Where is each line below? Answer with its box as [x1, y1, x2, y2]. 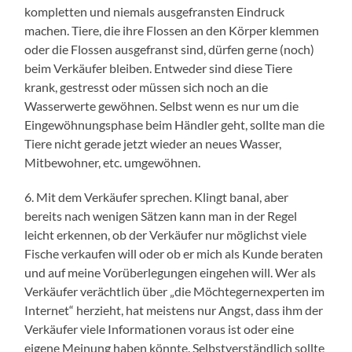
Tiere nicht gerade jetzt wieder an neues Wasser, [24, 135, 282, 151]
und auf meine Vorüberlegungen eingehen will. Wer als [24, 264, 317, 280]
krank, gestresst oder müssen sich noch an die [24, 79, 269, 94]
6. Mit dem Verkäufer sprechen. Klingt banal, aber [24, 189, 289, 204]
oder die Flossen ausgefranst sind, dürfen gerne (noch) [24, 41, 315, 57]
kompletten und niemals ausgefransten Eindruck [24, 3, 285, 19]
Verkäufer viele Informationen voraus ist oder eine [24, 321, 295, 336]
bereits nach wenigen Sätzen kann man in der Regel [24, 207, 298, 223]
